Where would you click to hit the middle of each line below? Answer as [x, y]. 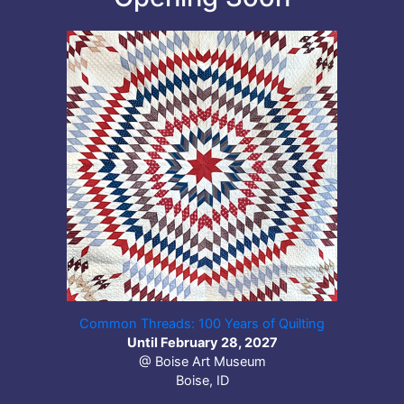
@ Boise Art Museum [202, 361]
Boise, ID [202, 380]
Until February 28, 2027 [202, 342]
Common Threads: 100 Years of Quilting [202, 323]
